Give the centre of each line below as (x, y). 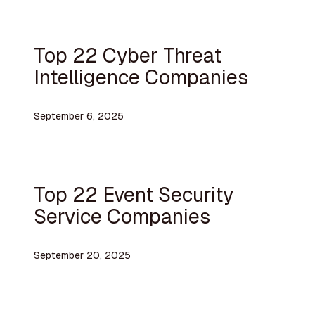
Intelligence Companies (141, 77)
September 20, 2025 (82, 256)
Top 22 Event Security (133, 194)
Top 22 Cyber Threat (127, 55)
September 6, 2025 (78, 116)
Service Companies (122, 216)
